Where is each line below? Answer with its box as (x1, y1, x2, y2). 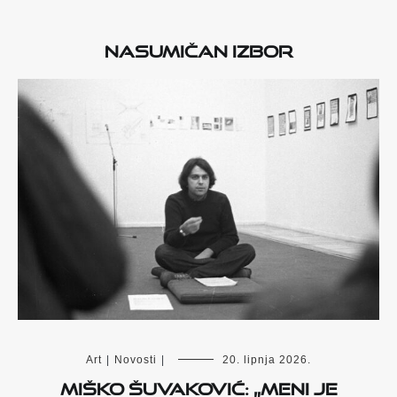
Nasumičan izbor (104, 34, 293, 61)
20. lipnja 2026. (222, 354, 311, 367)
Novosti (114, 354, 157, 367)
